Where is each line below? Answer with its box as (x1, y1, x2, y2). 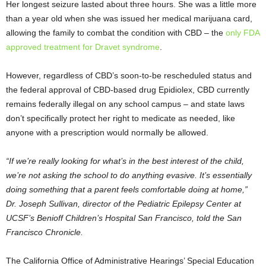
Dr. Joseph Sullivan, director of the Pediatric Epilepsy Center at (6, 199, 241, 209)
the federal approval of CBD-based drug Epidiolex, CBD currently (6, 85, 249, 95)
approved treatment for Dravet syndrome (6, 42, 160, 52)
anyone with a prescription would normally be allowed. (6, 128, 208, 138)
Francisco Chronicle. (6, 227, 83, 237)
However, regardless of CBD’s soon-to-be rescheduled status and (6, 71, 252, 81)
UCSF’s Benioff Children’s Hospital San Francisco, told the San (6, 213, 242, 223)
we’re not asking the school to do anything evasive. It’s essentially (6, 170, 252, 180)
